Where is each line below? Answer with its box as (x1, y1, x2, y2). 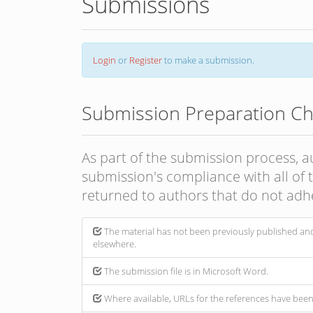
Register (129, 53, 162, 66)
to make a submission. (162, 53, 254, 66)
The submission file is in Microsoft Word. (104, 264, 268, 277)
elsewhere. (93, 237, 136, 250)
